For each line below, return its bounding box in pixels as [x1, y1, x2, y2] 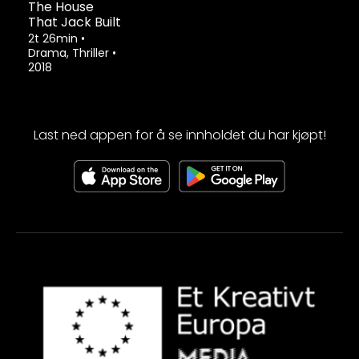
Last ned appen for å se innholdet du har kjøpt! [33, 126, 326, 145]
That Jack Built [28, 12, 121, 31]
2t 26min [28, 30, 81, 46]
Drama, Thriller [28, 44, 112, 61]
